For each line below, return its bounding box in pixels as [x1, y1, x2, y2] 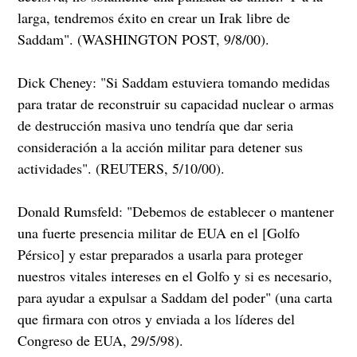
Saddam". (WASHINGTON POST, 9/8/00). [18, 29, 270, 49]
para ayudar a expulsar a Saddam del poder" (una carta [18, 288, 333, 308]
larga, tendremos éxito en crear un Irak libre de [18, 8, 291, 28]
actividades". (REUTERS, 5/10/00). [18, 159, 226, 178]
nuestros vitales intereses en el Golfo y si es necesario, [18, 266, 333, 286]
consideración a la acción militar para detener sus [18, 137, 304, 157]
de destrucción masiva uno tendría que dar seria [18, 116, 294, 135]
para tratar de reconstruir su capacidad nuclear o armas [18, 94, 335, 114]
